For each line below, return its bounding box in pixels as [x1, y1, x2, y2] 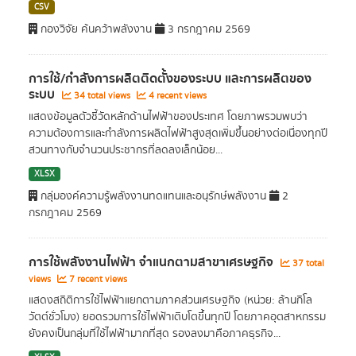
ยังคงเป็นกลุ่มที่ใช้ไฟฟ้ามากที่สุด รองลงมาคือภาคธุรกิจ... [29, 326, 281, 342]
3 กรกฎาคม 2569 [164, 21, 250, 37]
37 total [290, 257, 324, 270]
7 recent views [67, 273, 127, 286]
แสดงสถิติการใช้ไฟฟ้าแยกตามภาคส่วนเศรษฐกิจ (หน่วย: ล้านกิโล [29, 292, 312, 308]
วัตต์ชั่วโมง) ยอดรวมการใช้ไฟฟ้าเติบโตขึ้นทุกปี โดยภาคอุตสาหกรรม [29, 309, 326, 325]
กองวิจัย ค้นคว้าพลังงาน [37, 21, 155, 37]
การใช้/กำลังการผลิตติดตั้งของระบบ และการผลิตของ [29, 68, 311, 89]
